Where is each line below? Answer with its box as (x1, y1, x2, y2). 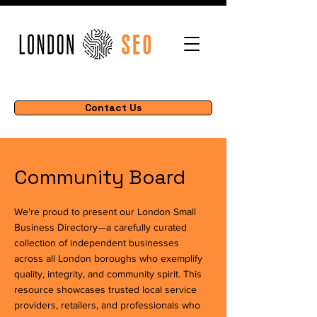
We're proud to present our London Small (14, 206, 196, 217)
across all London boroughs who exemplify (14, 253, 202, 264)
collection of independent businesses (14, 237, 179, 248)
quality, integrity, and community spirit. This (14, 268, 202, 279)
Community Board (14, 164, 185, 190)
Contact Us (85, 101, 142, 114)
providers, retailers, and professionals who (14, 299, 200, 311)
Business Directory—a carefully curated (14, 221, 187, 233)
